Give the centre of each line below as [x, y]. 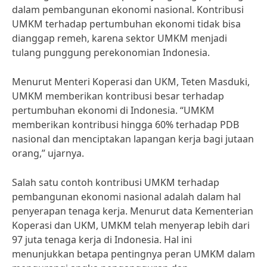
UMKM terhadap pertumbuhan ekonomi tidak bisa [126, 24]
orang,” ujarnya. [48, 153]
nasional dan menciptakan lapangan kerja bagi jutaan [133, 139]
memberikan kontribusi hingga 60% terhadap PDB [125, 125]
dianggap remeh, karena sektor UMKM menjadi [119, 38]
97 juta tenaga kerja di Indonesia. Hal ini [102, 240]
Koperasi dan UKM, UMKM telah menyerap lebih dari [131, 225]
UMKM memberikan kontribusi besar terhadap [118, 96]
